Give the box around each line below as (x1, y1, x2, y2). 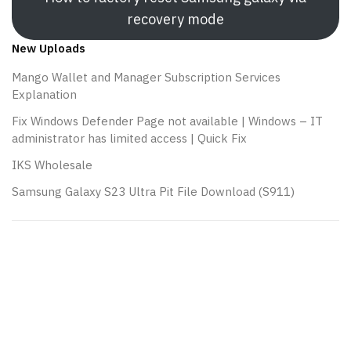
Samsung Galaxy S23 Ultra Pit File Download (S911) (12, 184, 295, 200)
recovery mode (127, 10, 224, 29)
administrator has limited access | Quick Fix (12, 131, 247, 147)
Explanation (12, 87, 77, 103)
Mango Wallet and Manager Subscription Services (12, 70, 280, 85)
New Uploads (12, 41, 85, 56)
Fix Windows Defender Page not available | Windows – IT (12, 114, 323, 129)
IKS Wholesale (12, 157, 92, 173)
